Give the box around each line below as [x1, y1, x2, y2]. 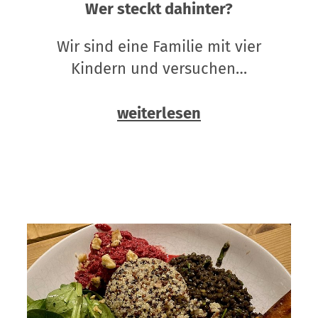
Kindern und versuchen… [70, 59, 247, 79]
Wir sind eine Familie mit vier [56, 37, 261, 57]
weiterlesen [116, 104, 201, 124]
